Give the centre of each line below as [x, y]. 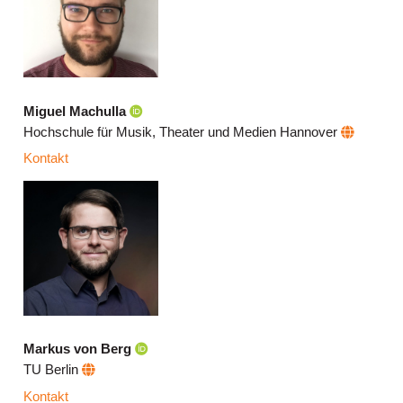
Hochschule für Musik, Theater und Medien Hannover [183, 132]
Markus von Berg [78, 349]
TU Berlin [53, 370]
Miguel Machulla [75, 111]
